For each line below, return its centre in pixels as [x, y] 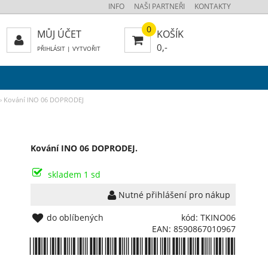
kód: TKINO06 [208, 217]
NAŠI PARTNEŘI [159, 6]
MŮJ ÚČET [59, 34]
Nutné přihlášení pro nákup [173, 195]
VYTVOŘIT [86, 49]
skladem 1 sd [74, 174]
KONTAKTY [212, 6]
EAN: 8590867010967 [194, 229]
